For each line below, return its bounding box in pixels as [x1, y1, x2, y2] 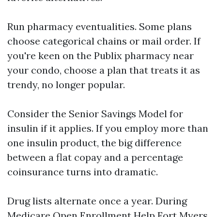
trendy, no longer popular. [7, 78, 125, 91]
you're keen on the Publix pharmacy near [7, 49, 194, 62]
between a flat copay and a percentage [7, 151, 183, 163]
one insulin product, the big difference [7, 137, 182, 149]
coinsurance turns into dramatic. [7, 166, 158, 178]
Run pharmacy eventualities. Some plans [7, 20, 192, 32]
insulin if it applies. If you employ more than [7, 122, 208, 134]
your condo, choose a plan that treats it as [7, 64, 200, 76]
